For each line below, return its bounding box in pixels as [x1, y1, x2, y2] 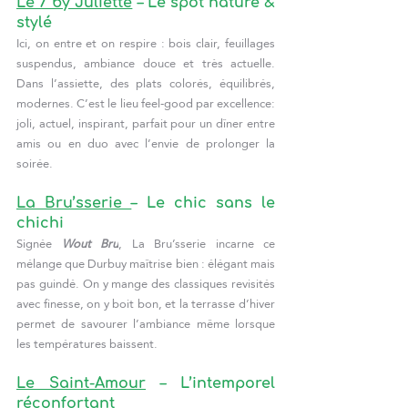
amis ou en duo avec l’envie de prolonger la [16, 131, 275, 154]
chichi [16, 214, 64, 231]
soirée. [16, 151, 53, 174]
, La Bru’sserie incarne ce [118, 231, 275, 254]
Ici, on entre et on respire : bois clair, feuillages [16, 31, 275, 54]
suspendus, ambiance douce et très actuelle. [16, 51, 275, 74]
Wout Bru [61, 231, 118, 254]
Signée [16, 231, 62, 254]
